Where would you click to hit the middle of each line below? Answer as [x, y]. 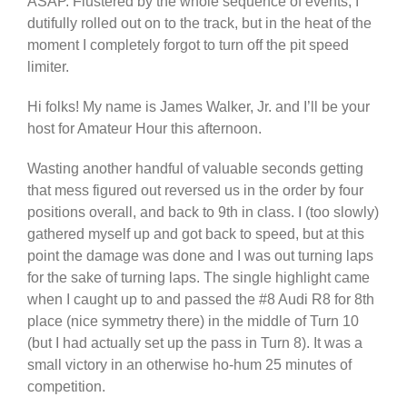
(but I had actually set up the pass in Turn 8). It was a [195, 343]
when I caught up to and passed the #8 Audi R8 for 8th [201, 300]
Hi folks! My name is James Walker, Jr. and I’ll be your [199, 107]
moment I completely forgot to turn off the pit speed [188, 45]
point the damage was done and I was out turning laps [200, 256]
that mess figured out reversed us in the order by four [195, 191]
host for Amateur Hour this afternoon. [144, 129]
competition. [66, 387]
